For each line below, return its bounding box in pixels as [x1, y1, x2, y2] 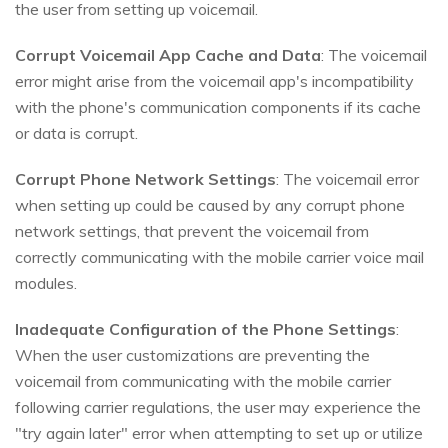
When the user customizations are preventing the [15, 345, 370, 366]
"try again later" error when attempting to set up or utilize [15, 423, 423, 444]
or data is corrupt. [15, 123, 138, 144]
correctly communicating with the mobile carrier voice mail [15, 247, 424, 268]
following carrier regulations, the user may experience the [15, 397, 421, 418]
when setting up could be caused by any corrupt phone [15, 195, 405, 216]
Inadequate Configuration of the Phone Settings [15, 319, 396, 340]
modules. [15, 273, 77, 294]
